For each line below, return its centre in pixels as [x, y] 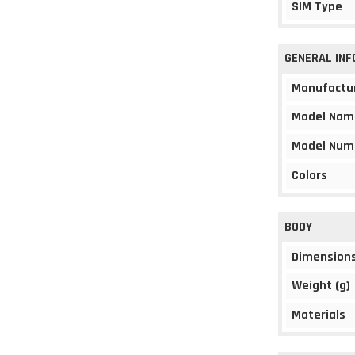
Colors [309, 176]
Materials [319, 315]
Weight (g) [321, 286]
